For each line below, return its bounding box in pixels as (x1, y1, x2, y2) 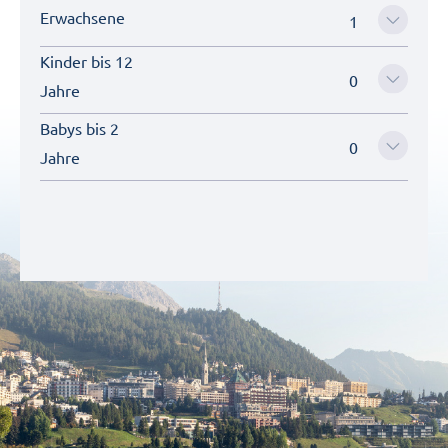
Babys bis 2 (40, 118, 119, 139)
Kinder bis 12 (40, 51, 133, 72)
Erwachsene (40, 7, 125, 28)
